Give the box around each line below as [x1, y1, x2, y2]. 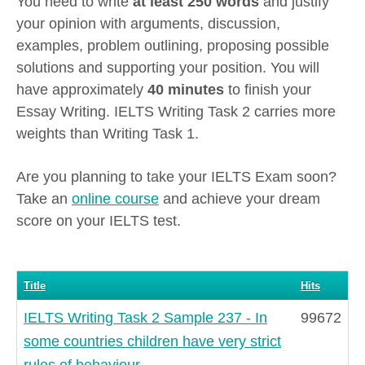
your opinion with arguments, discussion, [16, 15, 280, 32]
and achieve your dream [159, 191, 320, 208]
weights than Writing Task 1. [16, 125, 199, 142]
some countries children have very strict [24, 332, 281, 350]
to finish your [224, 81, 311, 98]
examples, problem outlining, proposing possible [16, 37, 329, 54]
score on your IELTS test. [16, 213, 181, 230]
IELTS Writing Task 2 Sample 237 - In [24, 309, 267, 326]
